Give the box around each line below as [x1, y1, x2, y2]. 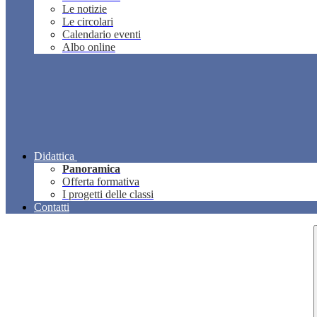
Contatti [34, 201, 69, 214]
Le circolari [62, 16, 113, 28]
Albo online [62, 41, 115, 54]
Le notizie [62, 3, 107, 16]
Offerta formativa [62, 175, 139, 188]
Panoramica [62, 163, 120, 175]
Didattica [34, 150, 74, 163]
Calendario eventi [62, 28, 141, 41]
